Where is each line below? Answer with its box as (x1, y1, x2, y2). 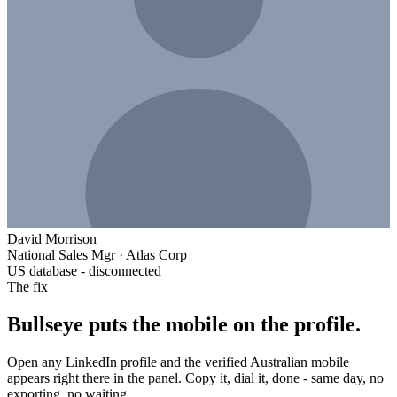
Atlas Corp (126, 246, 187, 262)
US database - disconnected (7, 262, 161, 278)
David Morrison (7, 230, 97, 246)
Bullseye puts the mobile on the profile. (7, 312, 361, 336)
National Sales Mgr (7, 246, 115, 262)
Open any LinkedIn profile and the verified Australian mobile (7, 354, 349, 370)
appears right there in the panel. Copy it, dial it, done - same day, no (7, 370, 384, 385)
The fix (7, 278, 48, 294)
